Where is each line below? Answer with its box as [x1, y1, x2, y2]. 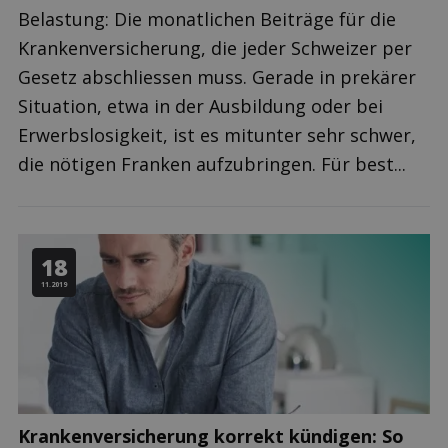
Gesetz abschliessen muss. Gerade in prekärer [18, 65, 416, 89]
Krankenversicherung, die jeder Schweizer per [18, 36, 412, 60]
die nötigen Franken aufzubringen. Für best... [18, 152, 406, 176]
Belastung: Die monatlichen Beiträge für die [18, 7, 396, 31]
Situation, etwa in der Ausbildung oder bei [18, 94, 383, 118]
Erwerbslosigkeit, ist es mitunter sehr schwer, [18, 123, 416, 147]
